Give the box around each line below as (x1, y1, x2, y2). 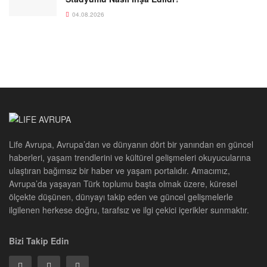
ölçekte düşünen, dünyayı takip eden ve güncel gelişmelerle (9, 191, 233, 203)
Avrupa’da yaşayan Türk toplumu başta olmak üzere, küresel (9, 178, 237, 190)
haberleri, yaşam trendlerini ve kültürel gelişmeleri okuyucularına (9, 151, 251, 164)
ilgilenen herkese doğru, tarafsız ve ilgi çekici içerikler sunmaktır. (9, 204, 249, 216)
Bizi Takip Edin (9, 235, 69, 247)
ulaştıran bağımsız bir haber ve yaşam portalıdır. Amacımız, (9, 164, 230, 177)
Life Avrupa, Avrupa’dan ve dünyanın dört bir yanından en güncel (9, 138, 253, 151)
